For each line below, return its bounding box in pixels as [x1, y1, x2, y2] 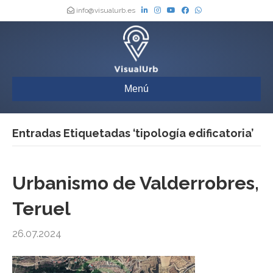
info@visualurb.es [74, 6, 137, 15]
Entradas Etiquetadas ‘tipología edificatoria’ [12, 127, 253, 140]
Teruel [12, 198, 71, 220]
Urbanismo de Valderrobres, [12, 172, 259, 194]
